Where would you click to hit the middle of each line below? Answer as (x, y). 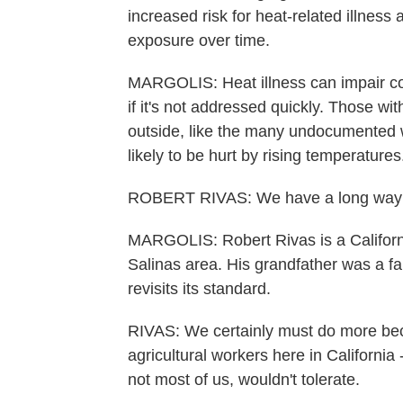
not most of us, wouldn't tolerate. (244, 380)
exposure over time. (199, 40)
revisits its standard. (199, 289)
